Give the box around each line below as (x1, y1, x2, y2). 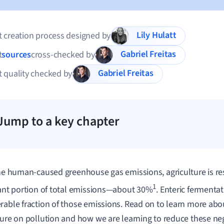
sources (1, 48, 31, 61)
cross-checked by (30, 48, 95, 61)
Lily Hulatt (151, 29, 176, 42)
